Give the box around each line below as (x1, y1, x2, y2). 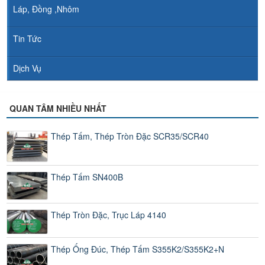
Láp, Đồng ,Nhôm (13, 2, 79, 15)
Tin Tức (13, 32, 41, 44)
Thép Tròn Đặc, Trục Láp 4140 (51, 209, 166, 221)
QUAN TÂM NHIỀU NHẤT (9, 102, 106, 114)
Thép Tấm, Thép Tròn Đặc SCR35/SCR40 (51, 130, 209, 142)
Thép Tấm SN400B (51, 170, 123, 183)
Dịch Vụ (13, 62, 41, 74)
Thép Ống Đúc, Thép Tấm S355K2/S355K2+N (51, 243, 224, 256)
